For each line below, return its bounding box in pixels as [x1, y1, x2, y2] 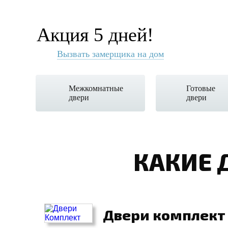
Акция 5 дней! [37, 24, 154, 45]
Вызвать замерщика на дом [57, 49, 164, 59]
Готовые [186, 84, 215, 93]
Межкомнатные [69, 84, 123, 93]
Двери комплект [103, 206, 226, 223]
